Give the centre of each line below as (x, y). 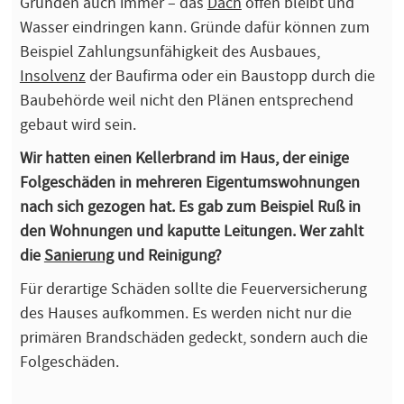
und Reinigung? (167, 255)
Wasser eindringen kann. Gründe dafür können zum (194, 27)
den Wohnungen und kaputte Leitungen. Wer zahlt (191, 230)
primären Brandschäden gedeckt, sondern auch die (193, 337)
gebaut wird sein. (78, 124)
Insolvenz (52, 75)
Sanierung (78, 255)
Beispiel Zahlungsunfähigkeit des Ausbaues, (170, 51)
